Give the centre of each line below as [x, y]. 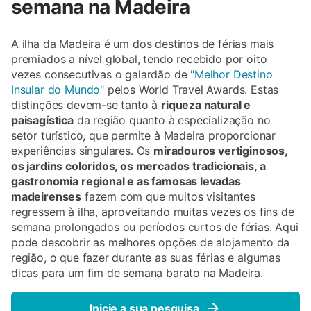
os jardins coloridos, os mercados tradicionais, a [138, 166]
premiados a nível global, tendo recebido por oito [139, 59]
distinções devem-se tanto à [86, 105]
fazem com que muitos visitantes [168, 196]
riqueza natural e [206, 105]
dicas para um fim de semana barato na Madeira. [137, 273]
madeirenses [47, 196]
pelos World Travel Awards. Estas [192, 90]
